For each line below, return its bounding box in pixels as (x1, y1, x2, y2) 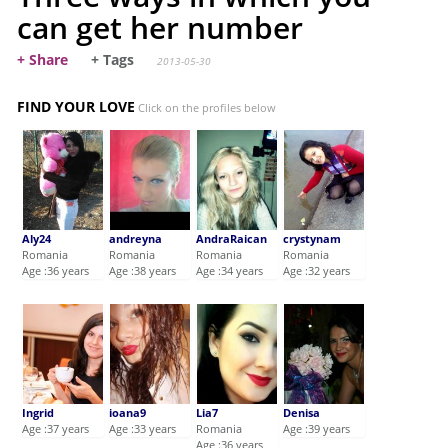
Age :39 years (283, 421, 351, 437)
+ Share (17, 50, 69, 70)
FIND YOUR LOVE (17, 97, 136, 117)
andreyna (109, 231, 163, 247)
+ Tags (91, 50, 135, 70)
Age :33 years (109, 421, 177, 437)
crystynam (283, 231, 342, 247)
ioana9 (109, 405, 147, 421)
